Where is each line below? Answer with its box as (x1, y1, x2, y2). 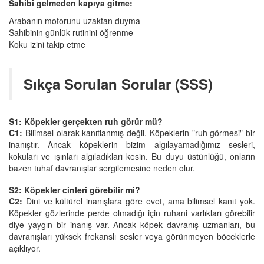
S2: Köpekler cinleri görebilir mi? (9, 183, 140, 196)
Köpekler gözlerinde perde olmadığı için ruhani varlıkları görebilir (9, 206, 255, 219)
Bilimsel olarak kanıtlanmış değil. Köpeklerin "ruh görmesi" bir (22, 126, 255, 138)
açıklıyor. (9, 242, 41, 254)
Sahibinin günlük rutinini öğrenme (9, 26, 133, 38)
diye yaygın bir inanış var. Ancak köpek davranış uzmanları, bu (9, 218, 255, 230)
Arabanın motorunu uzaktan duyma (9, 14, 140, 27)
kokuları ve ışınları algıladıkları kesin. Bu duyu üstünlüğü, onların (9, 150, 255, 162)
